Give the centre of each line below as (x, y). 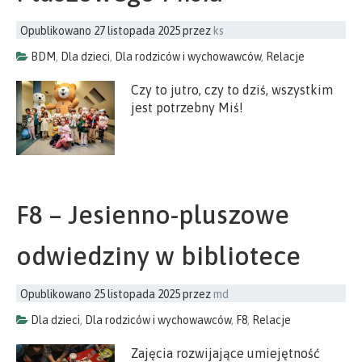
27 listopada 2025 (137, 30)
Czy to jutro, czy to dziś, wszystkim (232, 89)
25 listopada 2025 (137, 294)
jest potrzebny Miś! (187, 107)
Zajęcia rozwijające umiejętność (226, 353)
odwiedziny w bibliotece (158, 255)
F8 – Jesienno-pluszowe (153, 214)
